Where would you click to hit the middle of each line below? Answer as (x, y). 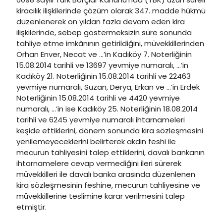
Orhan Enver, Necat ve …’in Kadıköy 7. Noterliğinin (104, 54)
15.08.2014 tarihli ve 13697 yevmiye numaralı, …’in (102, 65)
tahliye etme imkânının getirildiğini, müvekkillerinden (110, 43)
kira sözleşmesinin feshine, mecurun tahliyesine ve (108, 185)
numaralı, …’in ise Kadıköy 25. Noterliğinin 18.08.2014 (107, 109)
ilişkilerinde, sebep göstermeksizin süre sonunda (104, 32)
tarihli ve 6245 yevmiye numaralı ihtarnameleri (101, 120)
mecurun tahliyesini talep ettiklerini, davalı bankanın (111, 152)
